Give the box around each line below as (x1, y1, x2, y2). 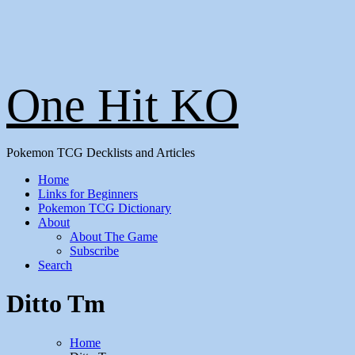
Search (38, 258, 72, 272)
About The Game (70, 230, 158, 243)
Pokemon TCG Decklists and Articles (6, 146, 195, 159)
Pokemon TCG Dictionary (38, 201, 171, 215)
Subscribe (70, 244, 119, 258)
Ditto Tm (6, 289, 105, 319)
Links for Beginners (38, 187, 138, 200)
